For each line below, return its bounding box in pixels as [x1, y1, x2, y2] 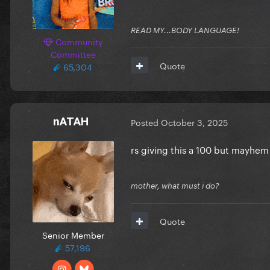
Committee [50, 46, 96, 60]
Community [52, 34, 103, 48]
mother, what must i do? [131, 180, 219, 190]
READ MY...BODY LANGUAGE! [131, 25, 239, 35]
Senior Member [42, 227, 104, 241]
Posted [131, 115, 161, 129]
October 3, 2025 [161, 115, 228, 129]
